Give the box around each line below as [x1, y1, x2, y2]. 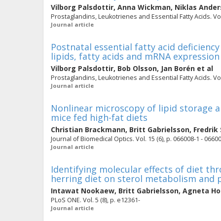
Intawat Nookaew [51, 186, 114, 195]
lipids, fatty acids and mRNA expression [51, 50, 220, 62]
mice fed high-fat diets [51, 111, 147, 123]
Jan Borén [161, 64, 195, 73]
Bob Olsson [117, 64, 157, 73]
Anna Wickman [117, 2, 171, 12]
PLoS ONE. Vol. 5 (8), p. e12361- [51, 196, 140, 204]
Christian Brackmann [51, 125, 125, 134]
